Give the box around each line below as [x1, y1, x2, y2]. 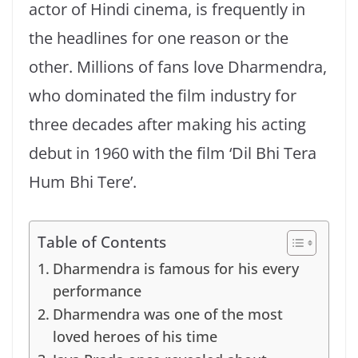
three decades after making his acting [29, 113, 306, 136]
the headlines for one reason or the [29, 27, 288, 50]
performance [52, 281, 141, 301]
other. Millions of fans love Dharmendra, [29, 56, 327, 78]
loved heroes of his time [52, 327, 217, 347]
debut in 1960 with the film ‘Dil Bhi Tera [29, 142, 316, 165]
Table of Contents [38, 231, 166, 253]
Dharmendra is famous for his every [52, 259, 299, 279]
